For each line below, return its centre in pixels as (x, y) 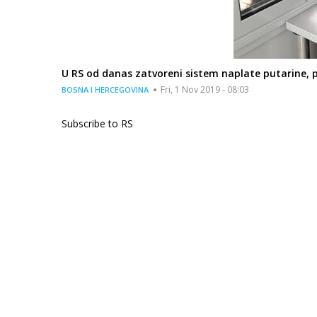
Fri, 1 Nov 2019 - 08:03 (205, 90)
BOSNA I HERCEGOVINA (105, 90)
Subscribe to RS (97, 124)
